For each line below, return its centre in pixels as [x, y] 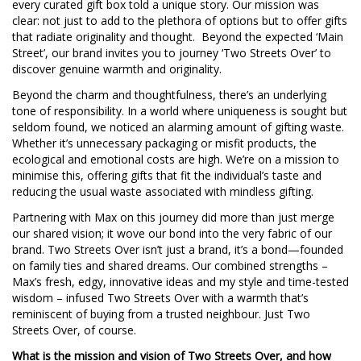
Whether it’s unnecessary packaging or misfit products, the [164, 143]
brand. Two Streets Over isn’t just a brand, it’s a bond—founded [178, 250]
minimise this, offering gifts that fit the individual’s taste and [167, 176]
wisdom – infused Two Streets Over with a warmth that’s [160, 298]
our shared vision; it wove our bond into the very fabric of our [172, 234]
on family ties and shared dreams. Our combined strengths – [170, 266]
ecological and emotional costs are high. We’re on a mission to [176, 160]
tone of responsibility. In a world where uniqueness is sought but [180, 111]
